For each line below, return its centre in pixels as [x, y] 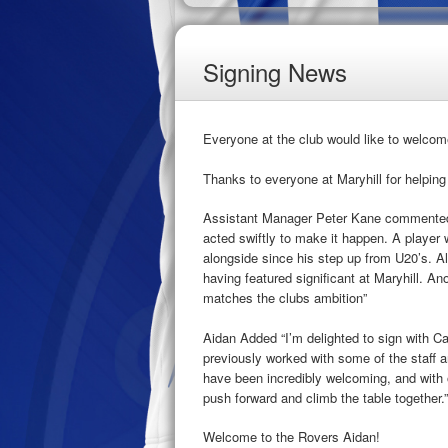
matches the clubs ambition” [285, 297]
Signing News [275, 71]
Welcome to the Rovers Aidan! [291, 436]
